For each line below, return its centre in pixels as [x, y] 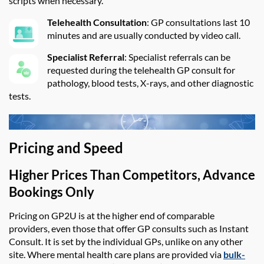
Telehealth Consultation [97, 22]
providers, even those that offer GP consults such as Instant [129, 229]
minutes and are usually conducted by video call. [145, 35]
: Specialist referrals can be [177, 57]
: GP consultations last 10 [198, 22]
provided [190, 255]
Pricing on [30, 216]
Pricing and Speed [66, 148]
